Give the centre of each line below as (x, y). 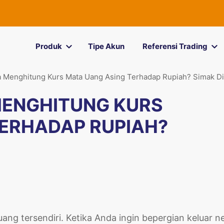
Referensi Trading (175, 46)
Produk (48, 46)
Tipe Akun (106, 46)
